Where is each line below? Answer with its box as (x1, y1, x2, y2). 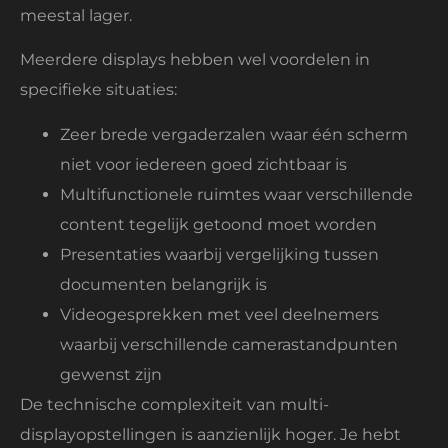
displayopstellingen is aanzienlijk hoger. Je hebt (20, 424, 401, 444)
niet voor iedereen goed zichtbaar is (60, 154, 347, 174)
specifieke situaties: (20, 80, 177, 100)
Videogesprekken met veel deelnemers (60, 304, 379, 324)
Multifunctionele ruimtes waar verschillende (60, 184, 413, 204)
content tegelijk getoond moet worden (60, 214, 377, 234)
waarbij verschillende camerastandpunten (60, 334, 398, 354)
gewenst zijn (60, 364, 162, 384)
